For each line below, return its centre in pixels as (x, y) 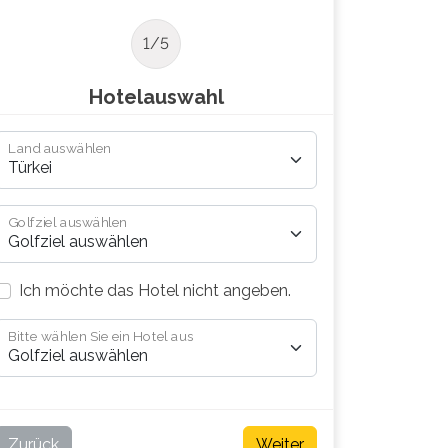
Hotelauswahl (156, 97)
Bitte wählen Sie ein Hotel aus (101, 336)
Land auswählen (59, 148)
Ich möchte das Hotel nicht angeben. (155, 290)
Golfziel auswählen (68, 222)
